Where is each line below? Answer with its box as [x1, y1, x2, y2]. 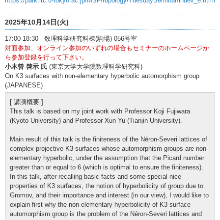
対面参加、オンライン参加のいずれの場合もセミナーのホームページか [5, 44, 209, 52]
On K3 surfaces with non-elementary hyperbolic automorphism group [5, 72, 199, 80]
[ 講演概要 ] [10, 98, 43, 106]
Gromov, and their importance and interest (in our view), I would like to [10, 191, 209, 199]
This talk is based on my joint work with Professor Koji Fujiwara [10, 107, 190, 115]
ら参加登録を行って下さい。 [5, 53, 88, 61]
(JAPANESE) [5, 81, 43, 89]
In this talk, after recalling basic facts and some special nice [10, 172, 181, 180]
